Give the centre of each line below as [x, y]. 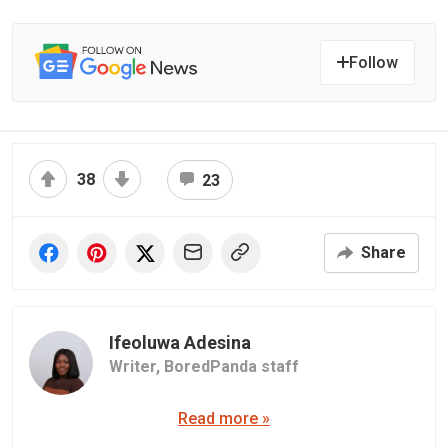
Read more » [224, 418]
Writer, [136, 366]
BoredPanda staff [231, 366]
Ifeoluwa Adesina [180, 342]
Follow [373, 62]
